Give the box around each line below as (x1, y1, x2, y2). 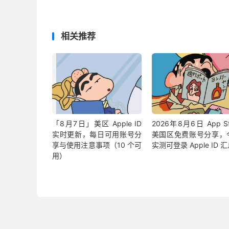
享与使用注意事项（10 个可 (52, 141, 142, 150)
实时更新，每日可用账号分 (52, 130, 142, 139)
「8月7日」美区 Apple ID (52, 119, 142, 128)
